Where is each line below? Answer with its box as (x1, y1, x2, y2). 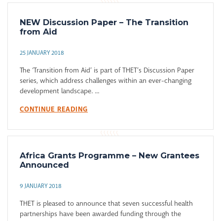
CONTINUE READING (20, 105, 88, 114)
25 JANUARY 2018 (20, 49, 64, 57)
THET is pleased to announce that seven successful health (20, 199, 193, 208)
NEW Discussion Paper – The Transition (20, 17, 188, 28)
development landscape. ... (20, 86, 99, 96)
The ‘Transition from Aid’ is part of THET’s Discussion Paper (20, 66, 194, 75)
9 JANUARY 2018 (20, 182, 62, 190)
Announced (20, 160, 69, 170)
